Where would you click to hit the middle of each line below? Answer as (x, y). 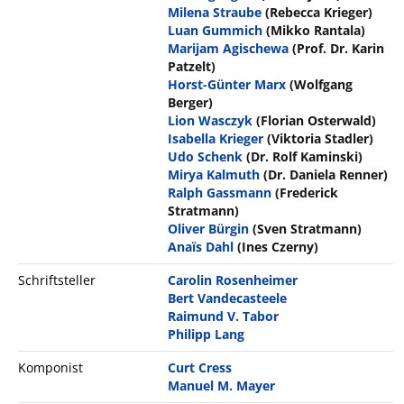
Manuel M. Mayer (222, 385)
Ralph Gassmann (220, 192)
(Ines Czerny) (278, 246)
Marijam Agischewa (229, 48)
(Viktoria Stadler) (321, 138)
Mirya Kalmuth (214, 174)
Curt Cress (200, 367)
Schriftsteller (57, 280)
